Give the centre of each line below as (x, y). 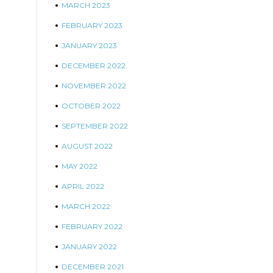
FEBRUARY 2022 (92, 226)
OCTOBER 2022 (91, 106)
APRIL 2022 (83, 186)
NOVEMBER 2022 (94, 86)
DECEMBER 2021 (93, 267)
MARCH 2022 (86, 206)
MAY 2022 (80, 166)
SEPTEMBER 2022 (95, 126)
